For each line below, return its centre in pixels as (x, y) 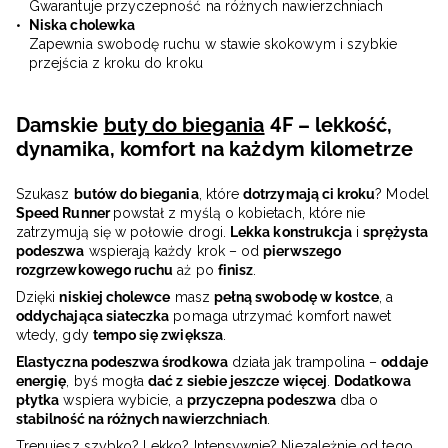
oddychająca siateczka (93, 316)
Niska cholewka (82, 25)
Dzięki (38, 297)
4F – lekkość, (328, 125)
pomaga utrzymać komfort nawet (280, 316)
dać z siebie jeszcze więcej (237, 381)
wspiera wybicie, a (123, 400)
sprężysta (395, 232)
